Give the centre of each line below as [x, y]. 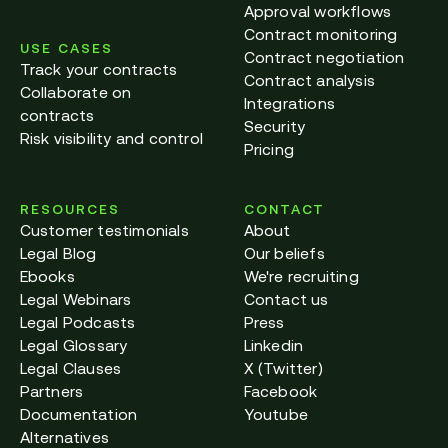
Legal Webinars [75, 299]
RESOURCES [69, 209]
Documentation [78, 414]
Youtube [276, 414]
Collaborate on [75, 92]
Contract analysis [309, 79]
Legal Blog [58, 253]
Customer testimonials [104, 230]
